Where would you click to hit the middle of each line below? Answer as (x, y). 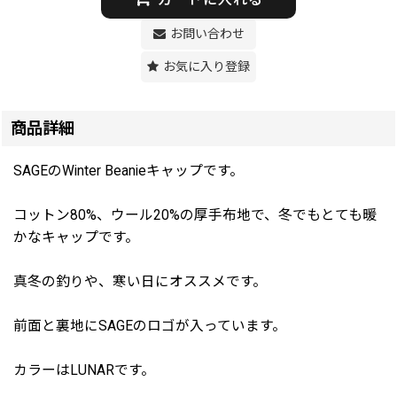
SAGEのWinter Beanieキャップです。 (128, 171)
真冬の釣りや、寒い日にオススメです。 (140, 281)
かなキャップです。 (76, 237)
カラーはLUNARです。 (84, 370)
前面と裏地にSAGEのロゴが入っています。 (150, 326)
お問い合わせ (207, 34)
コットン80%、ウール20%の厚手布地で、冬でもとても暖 (195, 215)
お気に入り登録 (206, 66)
